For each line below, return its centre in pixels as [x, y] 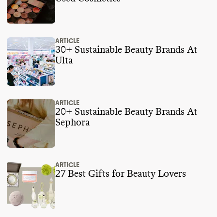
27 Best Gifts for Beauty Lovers [121, 174]
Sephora [72, 122]
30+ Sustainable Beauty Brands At [126, 50]
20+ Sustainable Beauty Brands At [126, 112]
